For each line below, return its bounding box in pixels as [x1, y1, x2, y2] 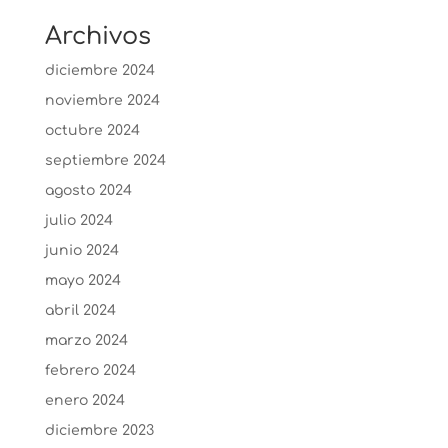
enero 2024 [44, 393, 125, 408]
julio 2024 [44, 213, 113, 228]
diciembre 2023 [44, 423, 154, 438]
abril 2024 [44, 303, 116, 318]
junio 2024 [44, 243, 119, 258]
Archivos [44, 23, 151, 50]
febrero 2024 [44, 363, 136, 378]
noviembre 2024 [44, 93, 160, 108]
